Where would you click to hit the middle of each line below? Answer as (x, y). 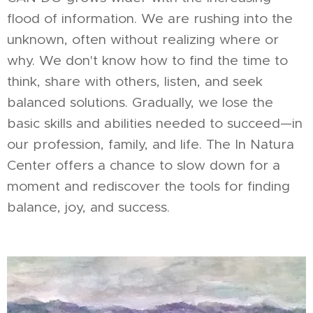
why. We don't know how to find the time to (147, 60)
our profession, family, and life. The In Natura (151, 144)
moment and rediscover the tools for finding (148, 185)
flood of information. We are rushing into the (150, 18)
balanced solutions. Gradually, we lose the (140, 102)
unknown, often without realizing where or (143, 39)
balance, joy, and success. (88, 206)
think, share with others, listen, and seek (135, 81)
